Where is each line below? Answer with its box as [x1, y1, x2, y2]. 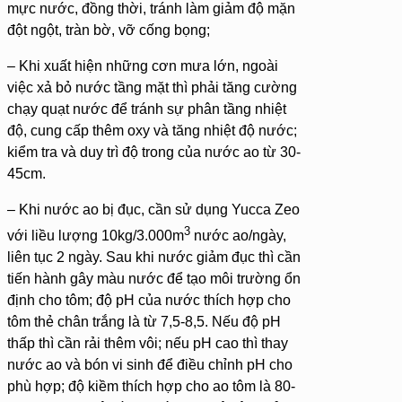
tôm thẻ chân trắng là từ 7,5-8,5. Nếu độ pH [7, 314, 281, 330]
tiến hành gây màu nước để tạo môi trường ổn [7, 271, 301, 287]
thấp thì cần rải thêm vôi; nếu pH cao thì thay [7, 336, 288, 352]
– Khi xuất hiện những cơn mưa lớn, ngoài [7, 57, 278, 74]
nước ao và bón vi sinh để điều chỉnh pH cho [7, 357, 293, 373]
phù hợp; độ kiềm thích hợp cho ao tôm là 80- [7, 379, 295, 395]
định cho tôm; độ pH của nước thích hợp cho [7, 293, 291, 309]
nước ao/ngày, [190, 228, 286, 244]
